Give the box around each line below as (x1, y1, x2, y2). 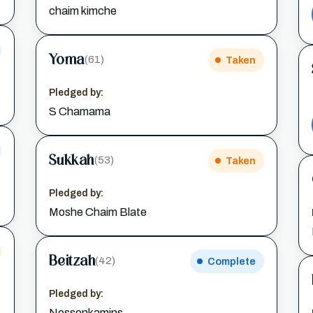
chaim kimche (48, 4, 117, 17)
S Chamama (48, 105, 110, 117)
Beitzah (48, 252, 96, 270)
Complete (208, 255, 256, 267)
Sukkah (48, 152, 94, 169)
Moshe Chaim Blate (48, 205, 147, 218)
